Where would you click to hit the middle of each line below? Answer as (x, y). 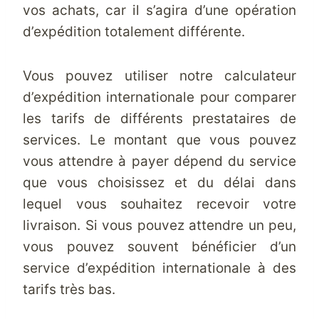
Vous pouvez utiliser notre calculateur (159, 76)
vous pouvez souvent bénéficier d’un (159, 247)
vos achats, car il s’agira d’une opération (159, 10)
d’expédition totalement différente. (134, 32)
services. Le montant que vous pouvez (159, 140)
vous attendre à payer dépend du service (159, 161)
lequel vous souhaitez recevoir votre (159, 204)
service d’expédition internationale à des (159, 268)
